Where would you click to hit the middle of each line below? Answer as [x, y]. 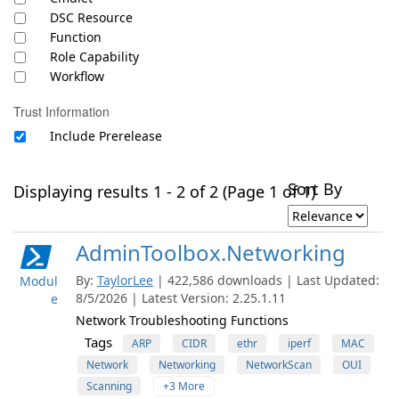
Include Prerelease [106, 136]
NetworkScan [279, 365]
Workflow [77, 76]
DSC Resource [91, 17]
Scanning [109, 386]
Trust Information [61, 111]
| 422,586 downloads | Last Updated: [268, 280]
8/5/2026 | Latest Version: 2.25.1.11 [181, 298]
